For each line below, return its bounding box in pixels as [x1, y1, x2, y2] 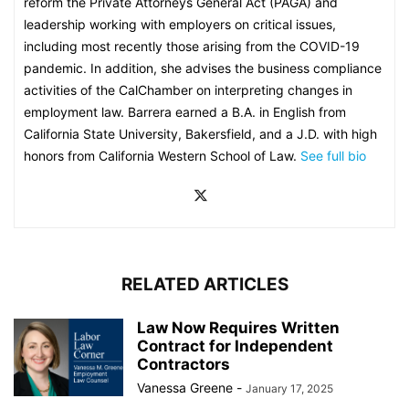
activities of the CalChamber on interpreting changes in [24, 82, 352, 98]
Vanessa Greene [137, 380, 233, 395]
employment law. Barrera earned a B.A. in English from [24, 104, 346, 120]
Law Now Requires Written [137, 319, 340, 337]
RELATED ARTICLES [121, 274, 288, 295]
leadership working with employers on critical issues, [24, 16, 336, 32]
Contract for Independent [137, 337, 333, 355]
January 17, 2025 [246, 382, 333, 395]
